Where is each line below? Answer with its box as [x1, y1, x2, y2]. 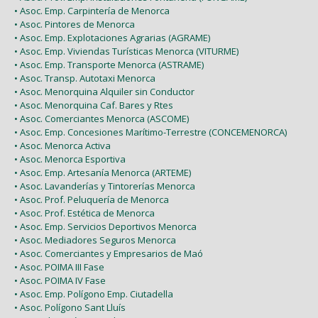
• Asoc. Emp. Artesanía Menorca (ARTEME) [14, 165, 191, 179]
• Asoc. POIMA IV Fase [14, 273, 106, 287]
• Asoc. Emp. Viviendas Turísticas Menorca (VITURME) [14, 44, 238, 57]
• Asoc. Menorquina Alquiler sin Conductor [14, 84, 194, 98]
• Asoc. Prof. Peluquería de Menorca [14, 192, 169, 206]
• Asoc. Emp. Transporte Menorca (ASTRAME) [14, 57, 204, 71]
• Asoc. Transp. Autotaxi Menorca [14, 71, 155, 84]
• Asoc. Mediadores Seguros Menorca [14, 233, 176, 246]
